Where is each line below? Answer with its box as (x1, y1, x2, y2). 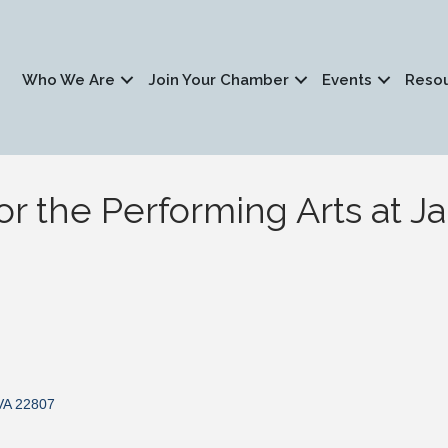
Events (322, 70, 373, 89)
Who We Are (22, 70, 116, 89)
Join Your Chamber (148, 70, 290, 89)
